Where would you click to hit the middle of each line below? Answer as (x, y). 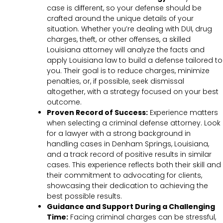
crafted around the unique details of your (120, 18)
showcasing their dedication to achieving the (127, 185)
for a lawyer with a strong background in (119, 133)
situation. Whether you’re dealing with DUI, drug (129, 29)
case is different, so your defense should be (124, 8)
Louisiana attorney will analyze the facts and (126, 50)
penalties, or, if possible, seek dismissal (115, 81)
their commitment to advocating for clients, (124, 175)
